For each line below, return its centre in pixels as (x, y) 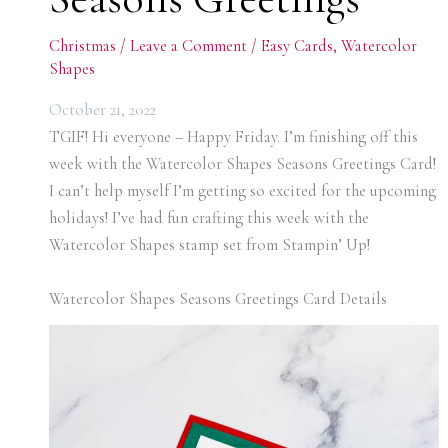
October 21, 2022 (102, 110)
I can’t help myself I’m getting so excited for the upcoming (242, 191)
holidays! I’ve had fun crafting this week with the (208, 218)
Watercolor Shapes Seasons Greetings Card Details (217, 299)
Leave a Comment (188, 45)
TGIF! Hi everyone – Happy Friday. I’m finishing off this (233, 137)
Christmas (82, 45)
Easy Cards (296, 45)
